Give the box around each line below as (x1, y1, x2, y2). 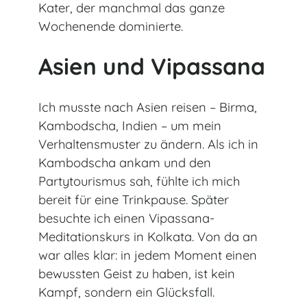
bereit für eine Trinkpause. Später (38, 191, 229, 208)
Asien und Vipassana (38, 52, 265, 81)
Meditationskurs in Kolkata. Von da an (38, 228, 258, 245)
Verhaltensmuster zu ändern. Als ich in (38, 136, 258, 152)
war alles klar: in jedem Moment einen (38, 247, 257, 263)
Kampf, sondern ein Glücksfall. (38, 284, 214, 300)
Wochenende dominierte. (38, 18, 183, 34)
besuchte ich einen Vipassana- (38, 210, 214, 226)
